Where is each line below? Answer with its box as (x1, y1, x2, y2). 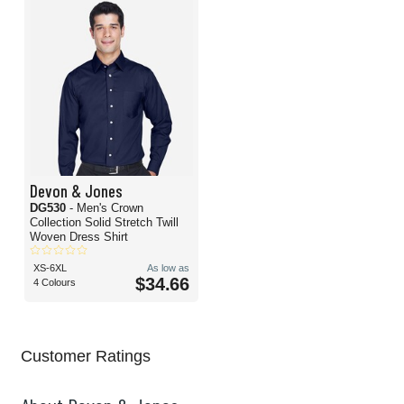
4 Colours (33, 277, 76, 289)
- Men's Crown (69, 201, 143, 216)
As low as (147, 262, 189, 274)
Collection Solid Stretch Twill (30, 216, 179, 230)
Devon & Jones (30, 179, 123, 201)
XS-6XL (33, 262, 67, 274)
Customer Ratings (21, 347, 151, 366)
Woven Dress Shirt (30, 230, 128, 244)
